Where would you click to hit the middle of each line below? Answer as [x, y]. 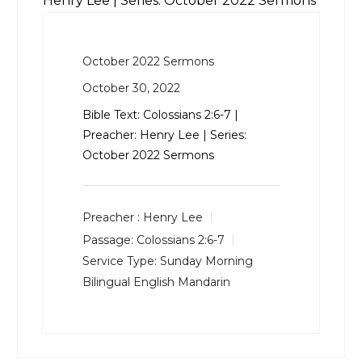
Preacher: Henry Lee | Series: [165, 135]
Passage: [108, 240]
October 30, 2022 [132, 88]
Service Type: [120, 261]
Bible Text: [113, 115]
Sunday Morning [207, 261]
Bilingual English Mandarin [157, 282]
